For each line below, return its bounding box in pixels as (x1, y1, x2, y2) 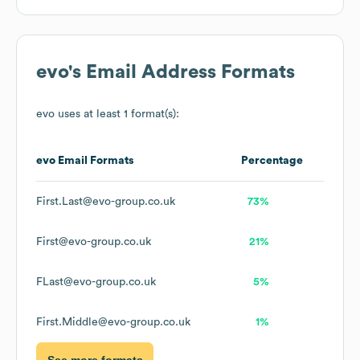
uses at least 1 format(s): (55, 108, 179, 121)
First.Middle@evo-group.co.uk (36, 317, 190, 329)
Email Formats (55, 155, 134, 167)
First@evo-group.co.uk (36, 236, 151, 248)
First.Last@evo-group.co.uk (36, 196, 175, 208)
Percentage (241, 155, 303, 167)
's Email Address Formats (68, 63, 295, 83)
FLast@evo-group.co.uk (36, 276, 156, 288)
